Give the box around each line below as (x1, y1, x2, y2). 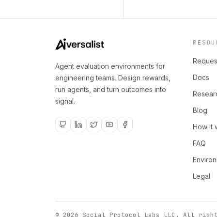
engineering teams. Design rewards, (55, 74, 170, 82)
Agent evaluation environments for (55, 62, 165, 70)
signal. (55, 97, 75, 105)
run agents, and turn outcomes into (55, 85, 166, 93)
